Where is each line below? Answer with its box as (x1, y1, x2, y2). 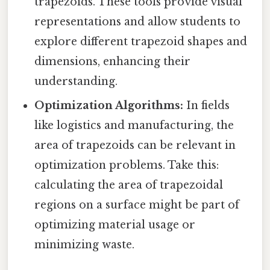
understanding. (34, 74, 118, 88)
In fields (183, 98, 230, 112)
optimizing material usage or (34, 218, 196, 231)
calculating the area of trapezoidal (34, 178, 224, 192)
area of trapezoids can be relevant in (34, 138, 236, 152)
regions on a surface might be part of (34, 198, 240, 212)
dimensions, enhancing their (34, 54, 191, 68)
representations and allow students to (34, 14, 241, 28)
